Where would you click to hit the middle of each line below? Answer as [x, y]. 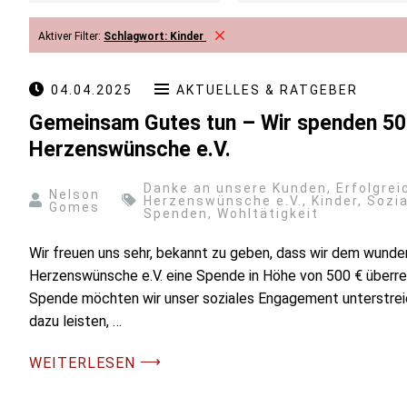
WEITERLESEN [82, 363]
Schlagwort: [137, 36]
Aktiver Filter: [71, 36]
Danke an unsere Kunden [235, 189]
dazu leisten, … [75, 322]
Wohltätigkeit [268, 214]
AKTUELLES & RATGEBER [267, 90]
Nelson [74, 195]
